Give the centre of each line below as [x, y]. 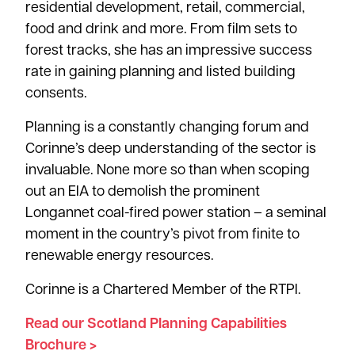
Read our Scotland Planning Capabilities [156, 325]
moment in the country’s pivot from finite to [162, 235]
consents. [56, 94]
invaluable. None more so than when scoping [168, 171]
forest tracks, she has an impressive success [169, 52]
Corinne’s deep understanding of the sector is [171, 150]
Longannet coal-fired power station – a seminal [176, 214]
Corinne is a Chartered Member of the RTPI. [163, 291]
